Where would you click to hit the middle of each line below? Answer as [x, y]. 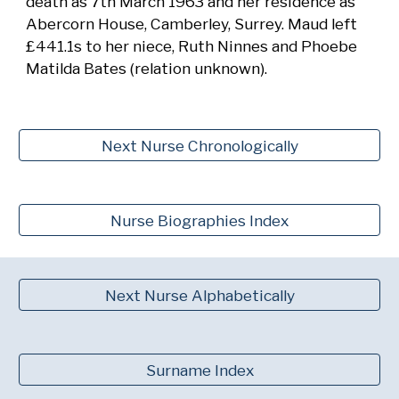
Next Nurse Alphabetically [199, 295]
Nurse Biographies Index [199, 220]
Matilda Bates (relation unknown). [147, 68]
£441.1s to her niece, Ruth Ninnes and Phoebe [192, 46]
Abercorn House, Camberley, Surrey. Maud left [192, 24]
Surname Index [199, 370]
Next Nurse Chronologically [199, 145]
